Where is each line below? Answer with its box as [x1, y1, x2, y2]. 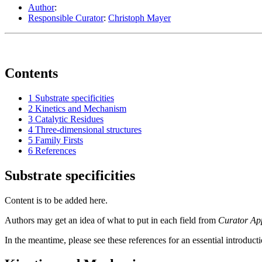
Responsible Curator [28, 12, 104, 23]
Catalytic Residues [35, 113, 104, 124]
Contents [5, 65, 58, 81]
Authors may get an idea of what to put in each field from [5, 215, 218, 225]
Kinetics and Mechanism [35, 103, 126, 113]
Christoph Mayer [108, 12, 171, 23]
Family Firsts [35, 135, 83, 145]
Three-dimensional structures [35, 124, 142, 135]
